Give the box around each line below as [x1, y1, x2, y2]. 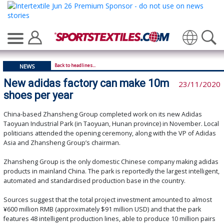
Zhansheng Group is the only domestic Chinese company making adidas [3, 157, 218, 166]
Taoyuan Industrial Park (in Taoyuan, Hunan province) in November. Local [3, 119, 219, 128]
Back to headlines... [54, 62, 95, 68]
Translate [145, 50, 176, 60]
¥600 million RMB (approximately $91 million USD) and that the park [3, 205, 201, 214]
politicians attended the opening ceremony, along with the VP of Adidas [3, 129, 216, 138]
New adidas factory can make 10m [3, 77, 169, 90]
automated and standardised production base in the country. [3, 176, 187, 185]
